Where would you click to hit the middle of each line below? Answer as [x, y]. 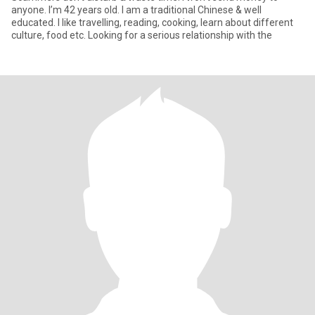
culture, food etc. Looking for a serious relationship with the [142, 35]
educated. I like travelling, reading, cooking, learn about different [152, 22]
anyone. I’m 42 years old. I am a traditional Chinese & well [136, 10]
